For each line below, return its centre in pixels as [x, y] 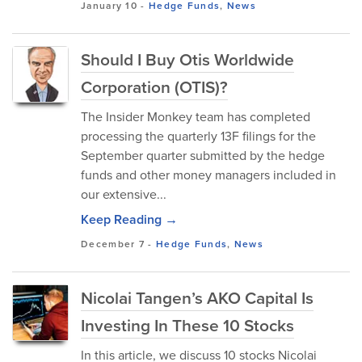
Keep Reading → [129, 219]
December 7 [113, 244]
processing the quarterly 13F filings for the [198, 136]
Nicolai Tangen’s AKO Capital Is [197, 298]
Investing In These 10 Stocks [187, 325]
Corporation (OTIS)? [154, 87]
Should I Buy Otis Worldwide [187, 59]
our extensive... [124, 194]
